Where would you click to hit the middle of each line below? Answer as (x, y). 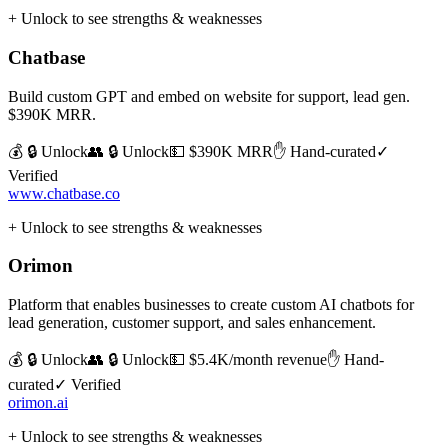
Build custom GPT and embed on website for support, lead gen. (209, 96)
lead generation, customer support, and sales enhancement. (192, 323)
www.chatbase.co (64, 193)
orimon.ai (38, 403)
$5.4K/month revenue (258, 360)
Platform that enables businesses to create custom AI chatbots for (211, 305)
